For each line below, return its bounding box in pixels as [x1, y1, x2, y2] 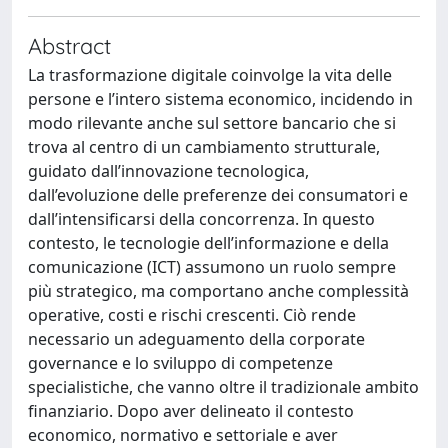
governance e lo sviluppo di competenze [28, 352, 333, 374]
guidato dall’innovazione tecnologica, [28, 160, 309, 182]
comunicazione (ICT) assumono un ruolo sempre [28, 256, 396, 278]
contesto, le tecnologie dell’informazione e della [28, 232, 389, 254]
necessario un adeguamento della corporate [28, 328, 365, 350]
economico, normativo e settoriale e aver [28, 424, 338, 446]
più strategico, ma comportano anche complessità [28, 280, 409, 302]
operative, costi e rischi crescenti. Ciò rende [28, 304, 356, 326]
